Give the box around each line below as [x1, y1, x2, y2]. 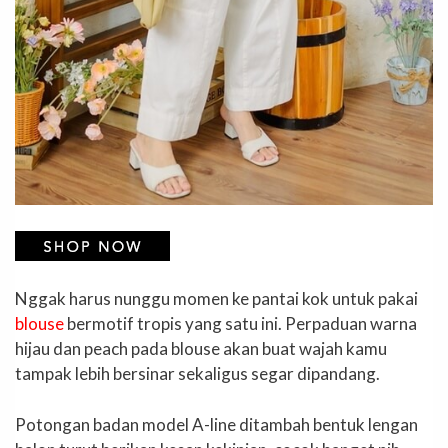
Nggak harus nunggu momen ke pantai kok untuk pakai [15, 288, 418, 310]
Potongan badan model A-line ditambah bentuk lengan [15, 413, 418, 435]
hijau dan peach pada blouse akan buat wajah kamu [15, 338, 387, 360]
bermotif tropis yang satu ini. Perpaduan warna [64, 313, 417, 335]
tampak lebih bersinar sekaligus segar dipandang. [15, 363, 380, 385]
